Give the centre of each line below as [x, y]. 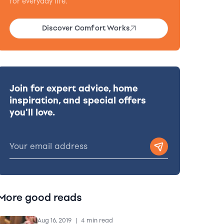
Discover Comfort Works [86, 28]
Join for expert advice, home [73, 88]
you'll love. [32, 112]
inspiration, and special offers [77, 100]
